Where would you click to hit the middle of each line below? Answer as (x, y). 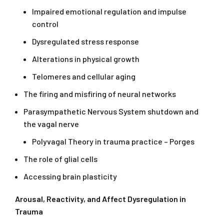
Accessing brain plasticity (70, 176)
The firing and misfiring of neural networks (100, 94)
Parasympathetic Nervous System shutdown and (111, 111)
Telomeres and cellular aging (84, 76)
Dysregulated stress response (85, 41)
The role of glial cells (60, 159)
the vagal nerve (51, 124)
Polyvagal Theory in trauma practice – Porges (113, 141)
